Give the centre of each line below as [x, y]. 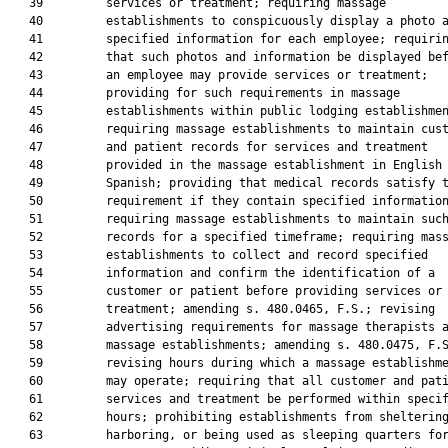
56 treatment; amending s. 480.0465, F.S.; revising [221, 309]
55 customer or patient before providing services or [225, 291]
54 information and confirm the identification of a [221, 273]
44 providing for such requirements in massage [204, 93]
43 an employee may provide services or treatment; [218, 75]
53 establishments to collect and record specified [218, 255]
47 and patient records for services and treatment [218, 147]
